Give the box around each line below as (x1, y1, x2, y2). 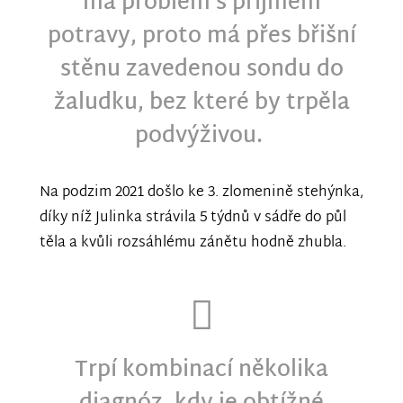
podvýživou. (135, 117, 268, 157)
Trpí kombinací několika (75, 351, 328, 391)
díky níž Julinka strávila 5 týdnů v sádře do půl (40, 205, 346, 232)
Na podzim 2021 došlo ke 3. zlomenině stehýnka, (40, 180, 363, 207)
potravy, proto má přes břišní (47, 17, 356, 58)
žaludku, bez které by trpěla (53, 84, 350, 124)
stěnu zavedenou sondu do (59, 50, 344, 91)
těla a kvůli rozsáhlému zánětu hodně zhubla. (40, 230, 350, 257)
